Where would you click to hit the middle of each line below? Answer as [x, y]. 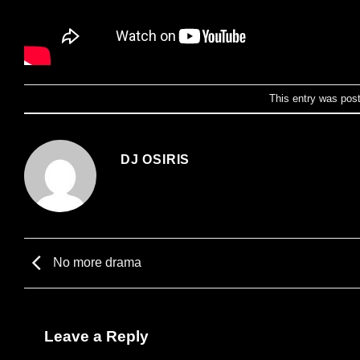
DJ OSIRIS [155, 160]
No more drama [96, 262]
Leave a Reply [98, 336]
